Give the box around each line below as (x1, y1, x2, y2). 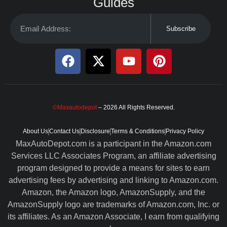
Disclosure (81, 128, 110, 135)
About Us (23, 128, 48, 135)
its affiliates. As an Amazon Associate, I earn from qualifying (8, 212, 219, 221)
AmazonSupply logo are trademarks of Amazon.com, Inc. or (8, 200, 219, 209)
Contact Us (49, 128, 80, 135)
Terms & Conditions (111, 128, 165, 135)
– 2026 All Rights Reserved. (98, 103, 175, 111)
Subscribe (166, 24, 196, 32)
